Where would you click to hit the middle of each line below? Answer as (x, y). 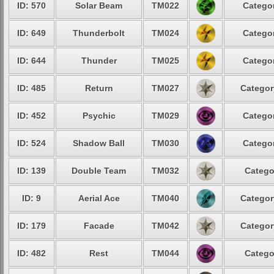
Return (99, 88)
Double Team (99, 171)
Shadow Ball (99, 143)
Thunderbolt (99, 33)
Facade (99, 226)
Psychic (99, 116)
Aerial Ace (99, 198)
